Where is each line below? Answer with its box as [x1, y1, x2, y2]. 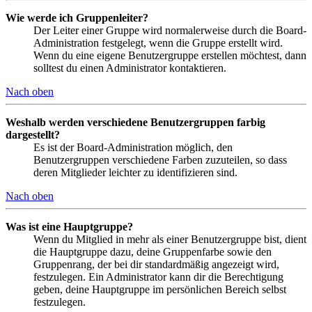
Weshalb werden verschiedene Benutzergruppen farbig [6, 116, 265, 128]
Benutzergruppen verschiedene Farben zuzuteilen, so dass [33, 153, 287, 166]
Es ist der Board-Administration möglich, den [33, 141, 233, 153]
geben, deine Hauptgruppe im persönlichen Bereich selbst [33, 283, 286, 295]
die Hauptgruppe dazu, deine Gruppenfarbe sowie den [33, 245, 272, 258]
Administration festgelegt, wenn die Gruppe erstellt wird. [33, 36, 283, 49]
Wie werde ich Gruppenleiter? [6, 11, 148, 24]
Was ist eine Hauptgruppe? [6, 220, 133, 233]
